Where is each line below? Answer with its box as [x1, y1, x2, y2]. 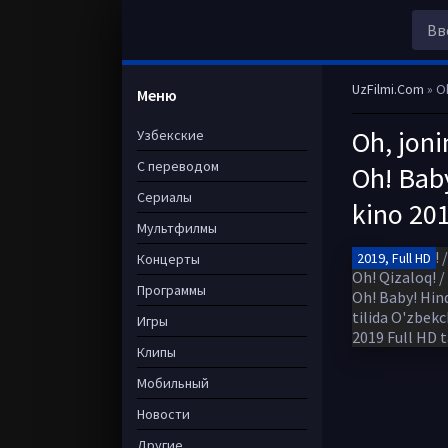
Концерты [137, 250, 200, 268]
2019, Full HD [357, 249, 431, 267]
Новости [137, 405, 190, 423]
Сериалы [137, 188, 192, 206]
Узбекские [137, 126, 204, 144]
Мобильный [137, 374, 209, 392]
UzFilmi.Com [352, 80, 424, 98]
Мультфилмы [137, 219, 217, 237]
